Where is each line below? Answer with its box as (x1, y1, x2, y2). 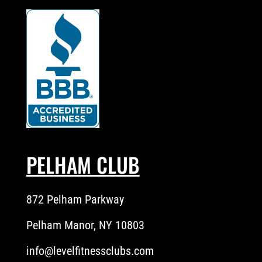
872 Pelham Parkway (26, 192, 124, 207)
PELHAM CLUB (26, 149, 140, 180)
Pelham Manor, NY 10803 (26, 218, 144, 233)
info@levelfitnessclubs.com (26, 244, 154, 258)
